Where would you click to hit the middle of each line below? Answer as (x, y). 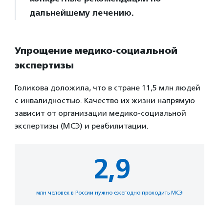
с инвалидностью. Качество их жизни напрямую (105, 101)
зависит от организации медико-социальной (100, 113)
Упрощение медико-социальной (96, 50)
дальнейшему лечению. (81, 12)
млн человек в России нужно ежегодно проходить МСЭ (109, 193)
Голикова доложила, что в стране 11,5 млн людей (108, 88)
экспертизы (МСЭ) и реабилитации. (82, 126)
